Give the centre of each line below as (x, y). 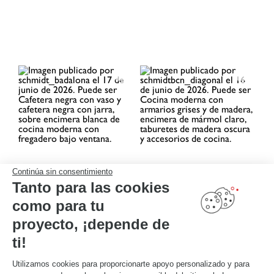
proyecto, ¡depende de (91, 224)
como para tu (58, 206)
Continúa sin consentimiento (62, 172)
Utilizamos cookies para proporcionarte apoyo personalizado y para (131, 264)
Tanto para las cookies (91, 187)
